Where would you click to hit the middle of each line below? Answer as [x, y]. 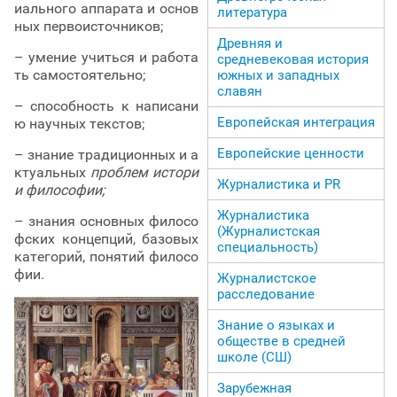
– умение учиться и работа [106, 58]
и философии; [59, 191]
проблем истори [144, 173]
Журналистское [267, 278]
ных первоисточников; [89, 27]
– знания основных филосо [106, 222]
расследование [266, 294]
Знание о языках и [276, 325]
